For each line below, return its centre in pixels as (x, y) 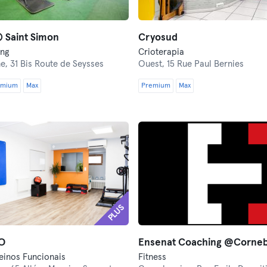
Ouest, (153, 64)
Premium (156, 86)
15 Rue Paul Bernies (205, 64)
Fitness (152, 257)
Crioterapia (161, 52)
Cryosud (158, 38)
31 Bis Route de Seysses (57, 64)
